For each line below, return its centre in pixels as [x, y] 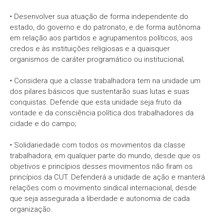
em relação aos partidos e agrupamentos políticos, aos [101, 38]
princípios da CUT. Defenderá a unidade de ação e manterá [107, 177]
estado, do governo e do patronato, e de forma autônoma [105, 27]
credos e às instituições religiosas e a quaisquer [90, 49]
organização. [31, 209]
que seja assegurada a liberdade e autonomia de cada [100, 199]
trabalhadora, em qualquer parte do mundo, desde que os [105, 156]
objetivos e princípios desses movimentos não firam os [101, 166]
